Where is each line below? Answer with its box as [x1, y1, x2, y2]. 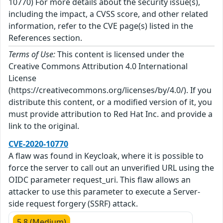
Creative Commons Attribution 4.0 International [8, 60, 188, 72]
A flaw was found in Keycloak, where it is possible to [8, 150, 204, 161]
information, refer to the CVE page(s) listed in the [8, 20, 193, 31]
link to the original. [8, 120, 79, 131]
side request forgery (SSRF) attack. [8, 198, 138, 209]
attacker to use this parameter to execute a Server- [8, 186, 200, 197]
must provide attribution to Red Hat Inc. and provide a [8, 108, 213, 119]
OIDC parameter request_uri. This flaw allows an [8, 174, 191, 185]
